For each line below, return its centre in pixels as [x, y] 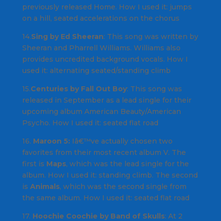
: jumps [179, 7]
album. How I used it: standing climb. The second [110, 175]
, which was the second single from [123, 187]
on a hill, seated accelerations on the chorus [101, 18]
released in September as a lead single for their [107, 100]
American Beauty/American [132, 112]
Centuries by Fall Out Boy [78, 89]
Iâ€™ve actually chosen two [121, 141]
